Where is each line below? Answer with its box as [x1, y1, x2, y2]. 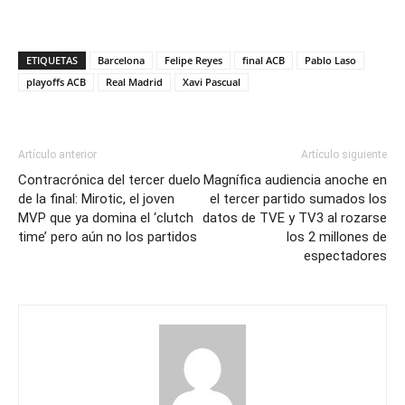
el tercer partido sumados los [210, 191, 387, 207]
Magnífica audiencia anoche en [203, 172, 387, 188]
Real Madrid [106, 75, 163, 89]
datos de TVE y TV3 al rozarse [202, 210, 387, 226]
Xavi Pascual [183, 75, 240, 89]
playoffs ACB [26, 75, 86, 89]
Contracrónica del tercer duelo [18, 172, 201, 188]
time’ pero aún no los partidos [18, 229, 197, 245]
